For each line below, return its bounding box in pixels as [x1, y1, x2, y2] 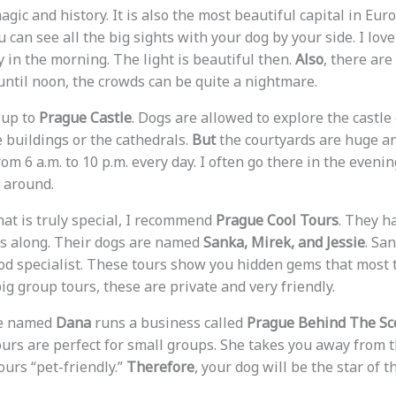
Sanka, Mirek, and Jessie [202, 232, 365, 253]
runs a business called [90, 313, 247, 333]
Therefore [126, 357, 194, 377]
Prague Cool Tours [215, 210, 339, 231]
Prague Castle [38, 108, 132, 128]
